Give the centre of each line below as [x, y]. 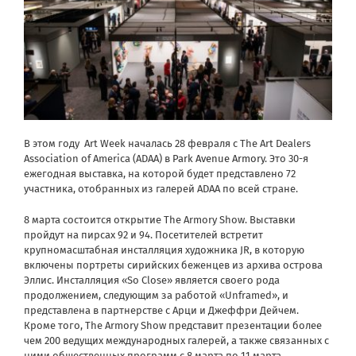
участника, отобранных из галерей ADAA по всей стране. [161, 189]
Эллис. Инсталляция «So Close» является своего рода [152, 281]
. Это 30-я [286, 159]
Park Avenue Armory [219, 159]
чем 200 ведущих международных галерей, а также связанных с [176, 341]
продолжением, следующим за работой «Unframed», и [156, 296]
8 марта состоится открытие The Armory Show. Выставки [160, 220]
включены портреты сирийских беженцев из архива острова [173, 265]
